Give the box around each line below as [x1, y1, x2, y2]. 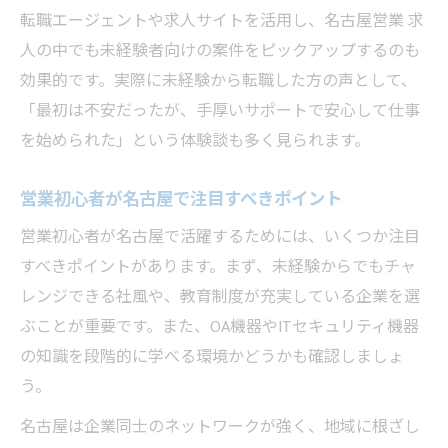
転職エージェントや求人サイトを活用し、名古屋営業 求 [20, 7, 424, 35]
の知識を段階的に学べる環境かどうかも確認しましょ [20, 343, 404, 371]
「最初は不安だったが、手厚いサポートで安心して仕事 [20, 97, 420, 125]
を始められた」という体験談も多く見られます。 [20, 127, 370, 155]
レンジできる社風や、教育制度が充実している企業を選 [20, 283, 420, 311]
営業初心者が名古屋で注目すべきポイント [20, 184, 342, 214]
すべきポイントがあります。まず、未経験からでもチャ [20, 253, 416, 281]
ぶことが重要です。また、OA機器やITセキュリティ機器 [20, 313, 419, 341]
